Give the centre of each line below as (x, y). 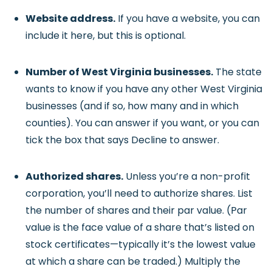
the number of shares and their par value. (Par (136, 210)
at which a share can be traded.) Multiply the (133, 261)
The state (237, 72)
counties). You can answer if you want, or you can (142, 123)
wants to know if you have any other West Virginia (144, 89)
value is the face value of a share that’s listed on (140, 227)
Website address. (70, 18)
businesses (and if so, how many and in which (132, 106)
